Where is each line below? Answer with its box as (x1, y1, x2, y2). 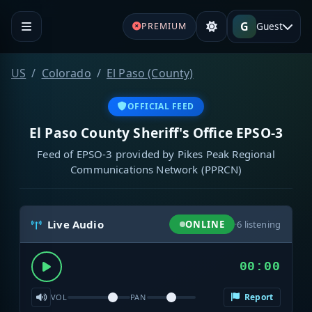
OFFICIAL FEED (127, 100, 194, 112)
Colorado (41, 65, 91, 81)
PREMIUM (141, 19, 187, 32)
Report (242, 291, 273, 304)
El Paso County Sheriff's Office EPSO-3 (29, 123, 283, 142)
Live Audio (47, 217, 104, 232)
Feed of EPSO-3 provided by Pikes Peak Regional (37, 146, 275, 161)
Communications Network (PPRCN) (70, 162, 242, 176)
